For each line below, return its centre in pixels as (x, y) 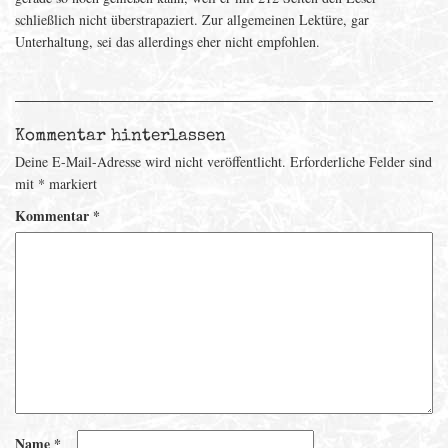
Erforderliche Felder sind (361, 161)
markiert (71, 183)
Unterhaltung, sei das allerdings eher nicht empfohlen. (167, 41)
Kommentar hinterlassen (120, 136)
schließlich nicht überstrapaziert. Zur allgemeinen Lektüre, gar (192, 19)
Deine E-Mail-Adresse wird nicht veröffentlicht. (150, 161)
